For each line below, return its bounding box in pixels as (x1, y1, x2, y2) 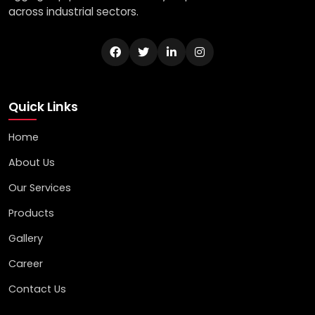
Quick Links (8, 98, 78, 115)
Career (8, 256, 43, 271)
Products (8, 205, 54, 220)
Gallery (8, 231, 43, 245)
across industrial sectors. (8, 4, 139, 19)
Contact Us (8, 281, 66, 296)
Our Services (8, 180, 71, 195)
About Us (8, 155, 55, 169)
